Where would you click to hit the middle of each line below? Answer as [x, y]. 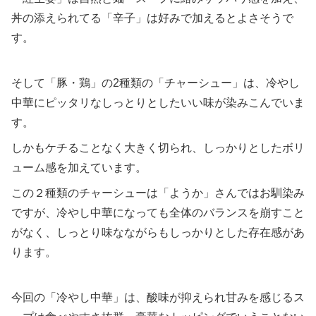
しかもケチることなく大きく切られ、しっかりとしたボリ [158, 147]
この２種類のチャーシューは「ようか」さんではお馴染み [158, 193]
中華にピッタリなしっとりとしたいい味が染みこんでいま [158, 102]
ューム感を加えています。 [79, 167]
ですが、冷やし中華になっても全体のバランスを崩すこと [158, 212]
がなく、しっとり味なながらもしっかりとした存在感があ [158, 232]
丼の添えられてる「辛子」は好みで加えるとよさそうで [152, 18]
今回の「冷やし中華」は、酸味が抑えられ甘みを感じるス [158, 297]
